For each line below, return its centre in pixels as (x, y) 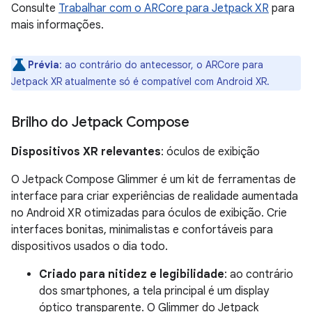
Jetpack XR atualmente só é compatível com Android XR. (140, 81)
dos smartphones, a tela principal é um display (154, 291)
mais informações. (57, 25)
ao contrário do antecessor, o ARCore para (163, 64)
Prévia (44, 64)
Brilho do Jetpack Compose (100, 122)
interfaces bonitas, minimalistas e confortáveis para (142, 229)
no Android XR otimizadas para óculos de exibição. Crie (149, 213)
